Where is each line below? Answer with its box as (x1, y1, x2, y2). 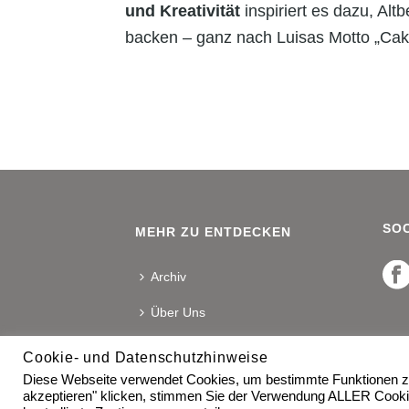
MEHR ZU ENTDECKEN (135, 224, 291, 239)
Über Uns (151, 304, 205, 320)
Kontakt (151, 340, 194, 355)
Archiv (151, 268, 186, 284)
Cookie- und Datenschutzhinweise (23, 350, 268, 365)
